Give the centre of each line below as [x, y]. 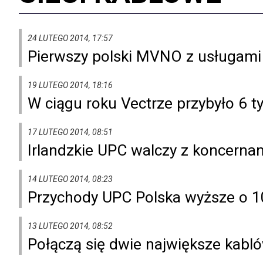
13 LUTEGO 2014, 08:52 [70, 226]
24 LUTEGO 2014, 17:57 [70, 38]
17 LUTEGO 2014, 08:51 [70, 132]
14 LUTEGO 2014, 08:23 [70, 179]
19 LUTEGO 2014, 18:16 [70, 85]
